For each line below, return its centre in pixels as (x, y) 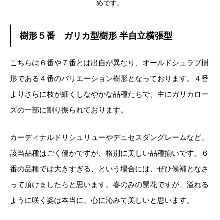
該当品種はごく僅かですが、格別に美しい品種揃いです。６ (109, 153)
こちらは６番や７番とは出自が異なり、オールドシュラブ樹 (109, 62)
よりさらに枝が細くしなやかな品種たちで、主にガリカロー (109, 94)
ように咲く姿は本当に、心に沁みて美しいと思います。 (102, 200)
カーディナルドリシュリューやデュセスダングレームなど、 (109, 137)
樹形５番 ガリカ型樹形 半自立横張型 (96, 36)
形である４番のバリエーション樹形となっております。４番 (109, 78)
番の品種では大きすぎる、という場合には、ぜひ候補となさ (109, 168)
